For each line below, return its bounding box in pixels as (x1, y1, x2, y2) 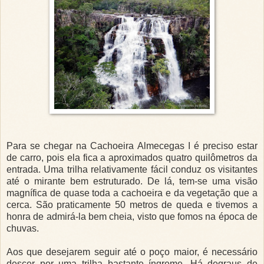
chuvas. (6, 223, 39, 234)
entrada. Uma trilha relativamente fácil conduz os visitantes (6, 164, 258, 175)
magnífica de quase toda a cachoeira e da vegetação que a (6, 188, 258, 199)
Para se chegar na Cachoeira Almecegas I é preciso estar (6, 141, 258, 151)
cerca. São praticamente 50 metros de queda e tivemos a (6, 200, 258, 210)
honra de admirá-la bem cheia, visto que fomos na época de (6, 212, 258, 222)
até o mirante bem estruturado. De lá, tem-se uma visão (6, 176, 258, 187)
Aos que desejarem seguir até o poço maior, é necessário (6, 247, 258, 258)
